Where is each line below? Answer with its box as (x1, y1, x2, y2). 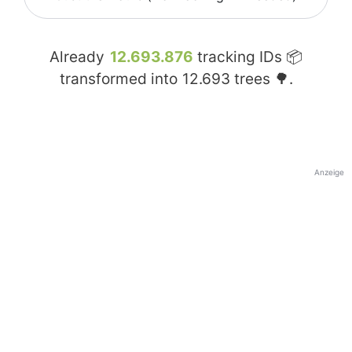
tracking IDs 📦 (193, 48, 302, 67)
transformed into (59, 70, 181, 89)
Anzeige (314, 167, 344, 178)
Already (49, 48, 108, 67)
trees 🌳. (229, 70, 293, 89)
